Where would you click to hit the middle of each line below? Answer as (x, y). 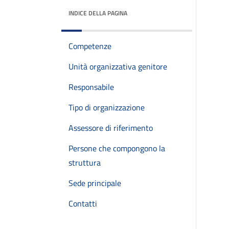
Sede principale (95, 183)
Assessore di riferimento (111, 128)
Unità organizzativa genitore (118, 66)
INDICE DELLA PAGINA (98, 13)
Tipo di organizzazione (107, 107)
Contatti (83, 203)
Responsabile (91, 87)
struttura (85, 163)
